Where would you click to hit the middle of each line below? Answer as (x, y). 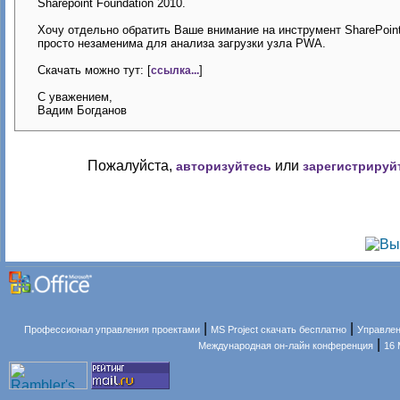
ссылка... (175, 70)
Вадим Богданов (82, 110)
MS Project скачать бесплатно (279, 329)
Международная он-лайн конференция (286, 346)
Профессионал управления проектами (112, 329)
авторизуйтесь (224, 166)
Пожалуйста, (132, 166)
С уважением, (75, 97)
